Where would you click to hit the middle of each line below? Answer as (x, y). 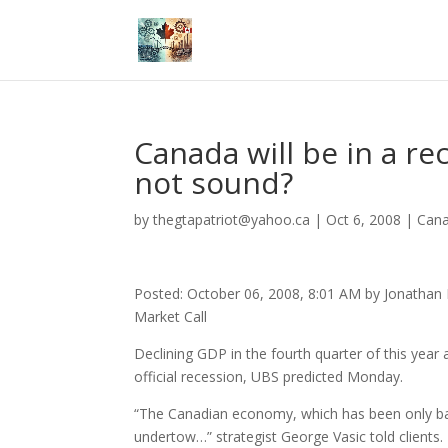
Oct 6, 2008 (364, 219)
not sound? (214, 182)
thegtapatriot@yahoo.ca (232, 219)
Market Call (171, 316)
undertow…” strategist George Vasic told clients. (289, 436)
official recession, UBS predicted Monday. (269, 376)
